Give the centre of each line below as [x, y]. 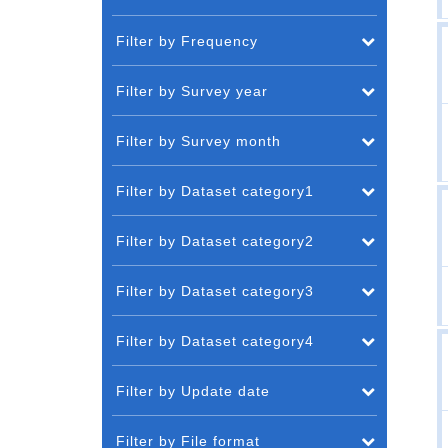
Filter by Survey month [198, 141]
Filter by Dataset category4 [215, 341]
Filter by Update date [193, 391]
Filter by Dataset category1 [215, 191]
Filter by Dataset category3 [215, 291]
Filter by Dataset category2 [215, 241]
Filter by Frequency [187, 41]
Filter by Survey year [192, 91]
